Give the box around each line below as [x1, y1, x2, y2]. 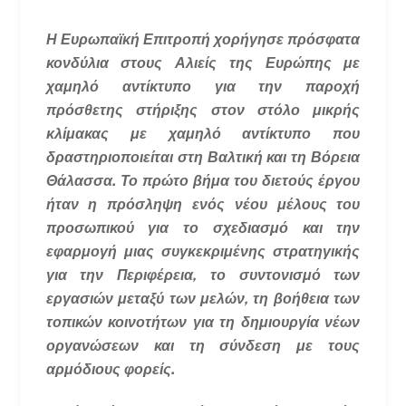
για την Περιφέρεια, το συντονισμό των [45, 266, 361, 285]
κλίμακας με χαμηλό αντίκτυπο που [45, 125, 361, 143]
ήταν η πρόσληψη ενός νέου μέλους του [45, 196, 361, 214]
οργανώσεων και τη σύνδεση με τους [45, 337, 361, 355]
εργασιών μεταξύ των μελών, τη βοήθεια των [45, 290, 361, 308]
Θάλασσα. [45, 172, 121, 190]
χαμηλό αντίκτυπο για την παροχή [45, 78, 361, 96]
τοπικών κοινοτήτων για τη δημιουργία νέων [45, 314, 361, 332]
